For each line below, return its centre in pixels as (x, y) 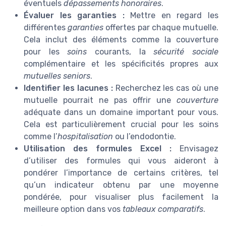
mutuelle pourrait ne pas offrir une (100, 100)
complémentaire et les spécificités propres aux (121, 64)
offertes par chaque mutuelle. (161, 27)
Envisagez (195, 148)
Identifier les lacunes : (68, 88)
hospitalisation (85, 136)
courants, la (120, 51)
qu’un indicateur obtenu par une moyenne (121, 185)
